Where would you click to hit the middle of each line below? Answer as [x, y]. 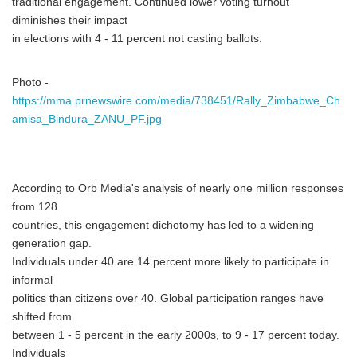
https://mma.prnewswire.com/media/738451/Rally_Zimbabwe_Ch [176, 101]
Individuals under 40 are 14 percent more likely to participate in [171, 262]
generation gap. [52, 243]
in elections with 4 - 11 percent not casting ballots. [137, 39]
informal [32, 280]
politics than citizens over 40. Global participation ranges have [168, 298]
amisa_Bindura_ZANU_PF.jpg [87, 119]
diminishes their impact [70, 20]
